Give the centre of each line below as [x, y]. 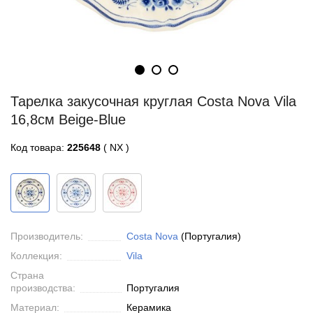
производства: [43, 288]
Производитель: [47, 236]
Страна [27, 275]
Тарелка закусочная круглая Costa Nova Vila [153, 101]
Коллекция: [36, 256]
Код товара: [39, 147]
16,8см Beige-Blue [68, 119]
